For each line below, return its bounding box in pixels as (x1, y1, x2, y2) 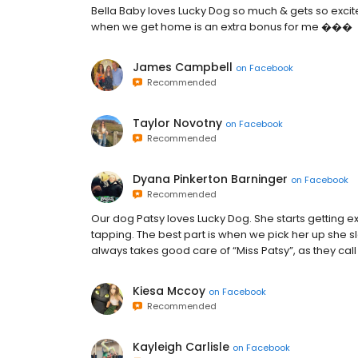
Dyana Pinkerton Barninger (133, 171, 288, 188)
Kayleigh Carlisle (133, 339, 229, 356)
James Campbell (133, 59, 233, 76)
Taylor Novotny (133, 115, 222, 132)
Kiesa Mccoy (133, 283, 205, 300)
